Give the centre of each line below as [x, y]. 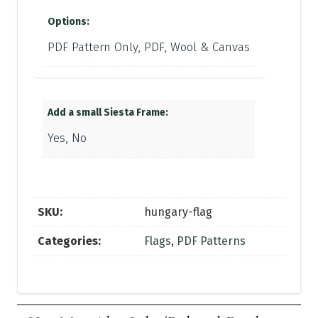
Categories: [69, 241]
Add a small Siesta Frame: [108, 112]
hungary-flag [178, 212]
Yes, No [67, 138]
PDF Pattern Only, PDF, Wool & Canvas [149, 47]
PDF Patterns [211, 241]
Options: [68, 21]
